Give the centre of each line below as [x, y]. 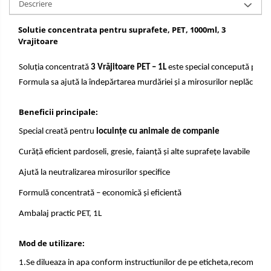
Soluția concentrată [55, 68]
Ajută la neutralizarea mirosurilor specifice [94, 173]
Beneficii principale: [58, 112]
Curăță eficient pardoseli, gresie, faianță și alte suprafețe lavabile [134, 152]
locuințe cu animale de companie [158, 132]
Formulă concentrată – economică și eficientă [100, 194]
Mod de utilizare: [52, 243]
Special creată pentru [57, 132]
